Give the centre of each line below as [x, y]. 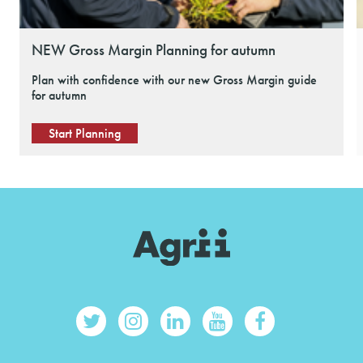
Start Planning [85, 134]
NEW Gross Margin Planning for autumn [154, 50]
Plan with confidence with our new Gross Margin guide [174, 80]
